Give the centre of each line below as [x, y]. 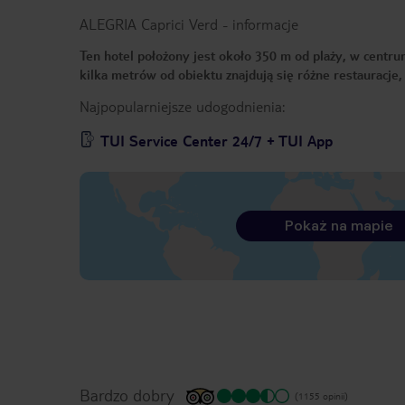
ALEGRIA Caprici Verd [149, 24]
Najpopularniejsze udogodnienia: [182, 107]
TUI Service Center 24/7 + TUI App [217, 141]
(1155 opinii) [321, 396]
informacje [265, 24]
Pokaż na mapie [339, 226]
